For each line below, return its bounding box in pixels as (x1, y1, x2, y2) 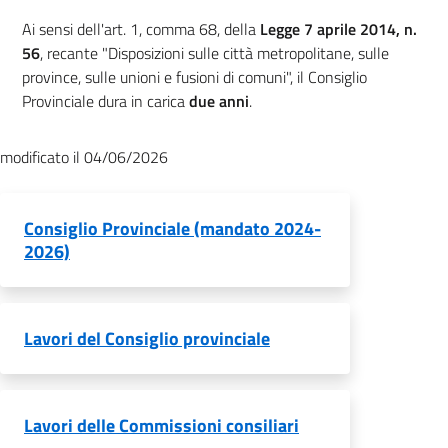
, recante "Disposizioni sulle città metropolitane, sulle (40, 41, 389, 65)
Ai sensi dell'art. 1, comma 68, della (22, 17, 260, 41)
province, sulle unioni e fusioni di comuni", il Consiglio (22, 65, 367, 89)
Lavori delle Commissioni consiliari (24, 412, 299, 439)
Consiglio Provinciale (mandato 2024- (24, 215, 321, 242)
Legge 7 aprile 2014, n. (260, 17, 417, 41)
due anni (189, 89, 249, 113)
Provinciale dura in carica (22, 89, 189, 113)
